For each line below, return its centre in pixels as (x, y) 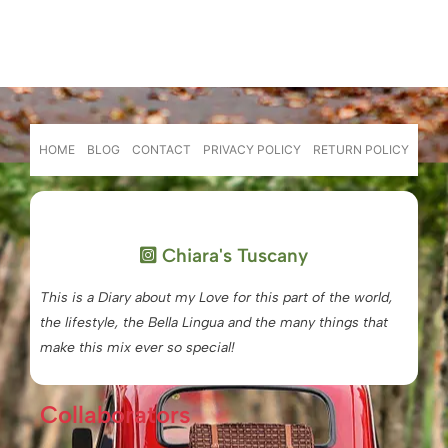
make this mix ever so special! (138, 348)
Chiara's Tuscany (232, 256)
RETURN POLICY (361, 149)
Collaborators (116, 414)
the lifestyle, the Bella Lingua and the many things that (214, 323)
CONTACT (161, 149)
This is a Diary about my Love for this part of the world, (217, 298)
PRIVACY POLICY (252, 149)
